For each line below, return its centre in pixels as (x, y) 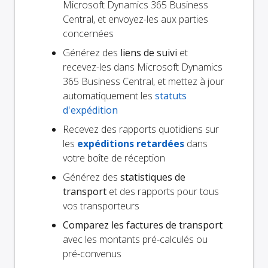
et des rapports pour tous (163, 192)
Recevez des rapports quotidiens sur (141, 130)
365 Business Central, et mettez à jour (144, 82)
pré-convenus (92, 254)
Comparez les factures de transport (143, 225)
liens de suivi (149, 53)
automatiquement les (109, 96)
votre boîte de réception (114, 158)
